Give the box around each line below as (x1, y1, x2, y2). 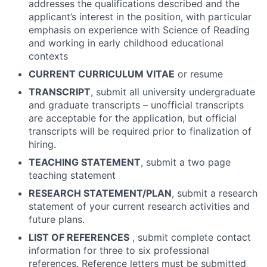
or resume (175, 68, 223, 80)
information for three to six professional (29, 244, 209, 257)
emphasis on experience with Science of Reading (29, 24, 250, 36)
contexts (29, 50, 68, 63)
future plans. (29, 213, 85, 226)
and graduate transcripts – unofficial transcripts (29, 99, 244, 111)
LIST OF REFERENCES (29, 231, 129, 244)
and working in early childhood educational (29, 37, 223, 49)
